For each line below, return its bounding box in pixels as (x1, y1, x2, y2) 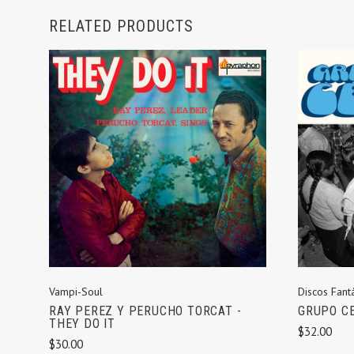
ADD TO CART (119, 164, 196, 181)
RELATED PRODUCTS (49, 17, 194, 36)
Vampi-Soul (49, 284, 103, 299)
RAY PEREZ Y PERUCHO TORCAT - (49, 303, 242, 318)
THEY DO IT (49, 315, 116, 331)
